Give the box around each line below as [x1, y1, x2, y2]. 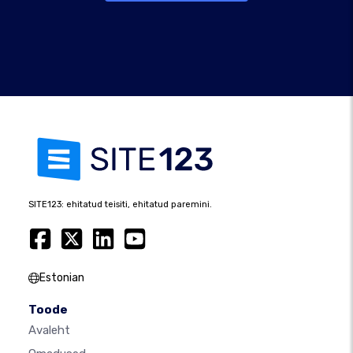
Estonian [39, 271, 84, 284]
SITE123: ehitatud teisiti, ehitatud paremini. [28, 199, 212, 210]
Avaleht [28, 323, 70, 337]
